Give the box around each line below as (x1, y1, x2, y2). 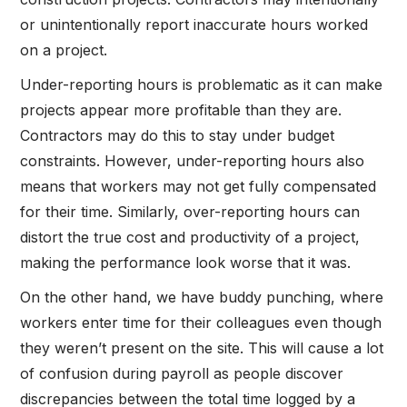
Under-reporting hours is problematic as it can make (20, 74, 383, 94)
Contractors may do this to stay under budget (20, 125, 335, 144)
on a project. (20, 40, 108, 59)
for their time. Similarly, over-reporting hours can (20, 202, 361, 221)
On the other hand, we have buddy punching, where (20, 287, 384, 306)
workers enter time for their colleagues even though (20, 313, 382, 332)
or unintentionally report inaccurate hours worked (20, 15, 369, 34)
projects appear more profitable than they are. (20, 100, 342, 119)
